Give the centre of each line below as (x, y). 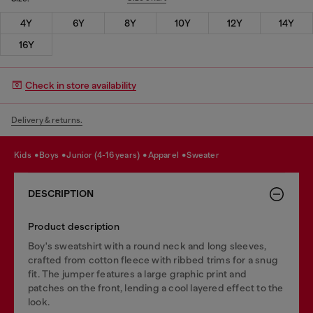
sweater (205, 155)
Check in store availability (81, 85)
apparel (167, 155)
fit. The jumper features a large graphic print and (138, 274)
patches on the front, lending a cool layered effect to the (156, 287)
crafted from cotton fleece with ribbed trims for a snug (153, 260)
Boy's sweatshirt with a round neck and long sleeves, (147, 246)
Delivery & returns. (47, 120)
